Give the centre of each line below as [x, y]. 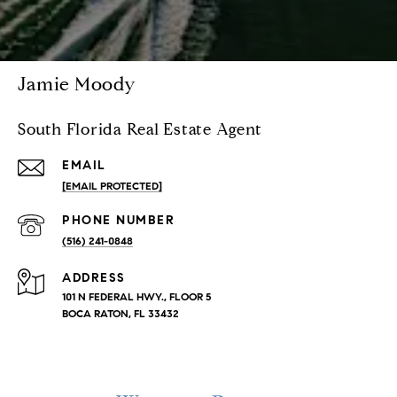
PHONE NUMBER [118, 221]
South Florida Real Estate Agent [140, 130]
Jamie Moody [77, 85]
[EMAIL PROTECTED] [112, 186]
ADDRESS [94, 278]
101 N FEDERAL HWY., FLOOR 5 [136, 297]
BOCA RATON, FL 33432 [121, 314]
